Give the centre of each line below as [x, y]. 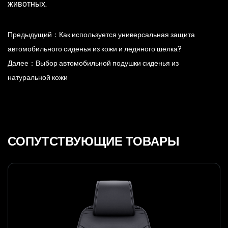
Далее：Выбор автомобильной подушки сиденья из [93, 63]
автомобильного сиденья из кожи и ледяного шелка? [95, 49]
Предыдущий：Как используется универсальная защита [101, 35]
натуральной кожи [38, 77]
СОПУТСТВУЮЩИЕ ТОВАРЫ [94, 141]
